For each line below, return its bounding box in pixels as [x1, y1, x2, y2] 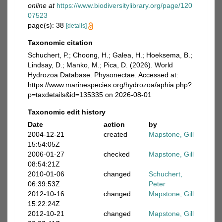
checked [103, 150, 130, 158]
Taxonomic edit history [28, 108, 106, 116]
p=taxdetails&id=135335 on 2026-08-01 [28, 91, 152, 99]
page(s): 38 [28, 21, 66, 29]
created [103, 130, 127, 138]
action [103, 120, 125, 128]
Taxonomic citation [28, 39, 93, 47]
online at [28, 1, 55, 9]
